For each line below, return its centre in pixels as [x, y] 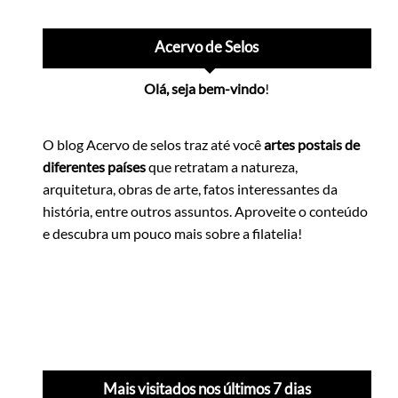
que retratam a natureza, [222, 166]
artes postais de [312, 144]
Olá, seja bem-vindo [205, 88]
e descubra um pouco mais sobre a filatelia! [173, 233]
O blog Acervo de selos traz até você [154, 144]
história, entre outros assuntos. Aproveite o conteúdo [206, 211]
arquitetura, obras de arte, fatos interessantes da [191, 188]
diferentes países [95, 166]
